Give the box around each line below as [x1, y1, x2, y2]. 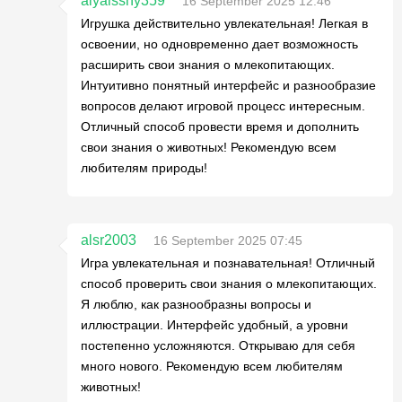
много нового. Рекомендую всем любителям [81, 359, 343, 373]
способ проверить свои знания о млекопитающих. [81, 276, 377, 291]
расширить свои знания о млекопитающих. [81, 57, 335, 72]
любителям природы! [81, 161, 207, 175]
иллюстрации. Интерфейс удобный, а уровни [81, 318, 348, 332]
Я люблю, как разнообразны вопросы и [81, 297, 311, 311]
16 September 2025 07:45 [153, 233, 302, 248]
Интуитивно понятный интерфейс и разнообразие [81, 78, 376, 92]
